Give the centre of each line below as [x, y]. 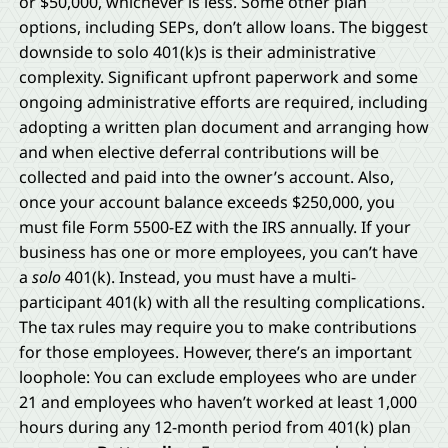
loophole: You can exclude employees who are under [217, 376]
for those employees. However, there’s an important [215, 351]
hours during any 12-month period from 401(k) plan [214, 426]
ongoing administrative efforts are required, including [223, 101]
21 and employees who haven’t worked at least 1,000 [217, 401]
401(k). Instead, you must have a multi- [210, 276]
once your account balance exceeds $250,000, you [206, 201]
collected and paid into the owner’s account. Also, [206, 176]
